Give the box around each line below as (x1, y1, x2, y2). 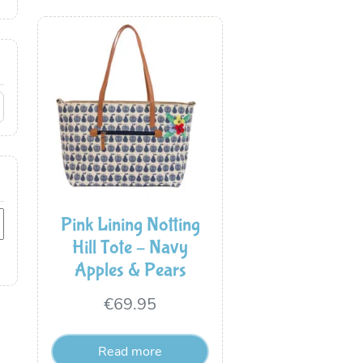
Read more (98, 345, 163, 359)
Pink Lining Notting (60, 214, 200, 237)
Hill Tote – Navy (72, 237, 189, 259)
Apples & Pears (74, 259, 186, 282)
